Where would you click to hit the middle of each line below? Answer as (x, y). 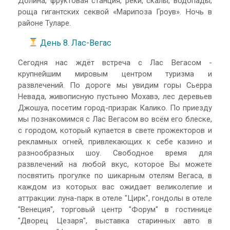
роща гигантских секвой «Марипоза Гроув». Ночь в (115, 12)
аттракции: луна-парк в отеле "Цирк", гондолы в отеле (115, 198)
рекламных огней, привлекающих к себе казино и (115, 142)
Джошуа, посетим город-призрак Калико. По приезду (115, 108)
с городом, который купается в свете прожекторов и (115, 131)
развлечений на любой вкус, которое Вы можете (115, 165)
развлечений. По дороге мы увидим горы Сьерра (115, 85)
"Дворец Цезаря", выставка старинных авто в (115, 221)
